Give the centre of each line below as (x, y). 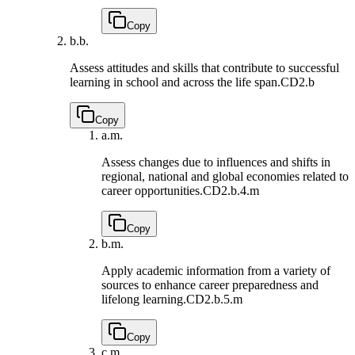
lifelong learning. (144, 300)
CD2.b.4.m (231, 191)
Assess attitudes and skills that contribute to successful (204, 68)
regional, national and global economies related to (225, 177)
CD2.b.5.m (214, 300)
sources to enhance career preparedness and (210, 285)
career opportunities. (152, 191)
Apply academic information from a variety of (216, 271)
